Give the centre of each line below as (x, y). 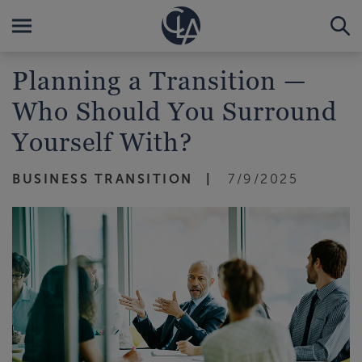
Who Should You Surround (175, 111)
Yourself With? (102, 141)
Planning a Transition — (159, 80)
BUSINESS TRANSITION (103, 179)
